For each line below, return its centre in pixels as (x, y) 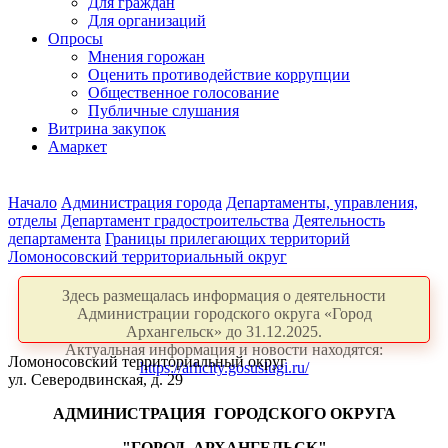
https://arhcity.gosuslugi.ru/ (224, 367)
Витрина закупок (107, 128)
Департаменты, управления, (322, 202)
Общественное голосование (183, 92)
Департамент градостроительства (175, 220)
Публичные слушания (163, 110)
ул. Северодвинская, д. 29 (95, 379)
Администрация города (141, 202)
